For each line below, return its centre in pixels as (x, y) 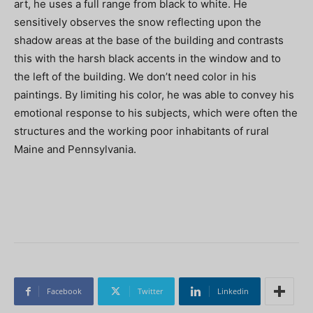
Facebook (64, 291)
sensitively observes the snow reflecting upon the (138, 22)
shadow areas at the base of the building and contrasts (149, 41)
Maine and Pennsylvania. (77, 150)
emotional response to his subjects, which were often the (156, 113)
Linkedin (233, 291)
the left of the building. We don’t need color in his (135, 77)
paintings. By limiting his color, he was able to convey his (154, 95)
